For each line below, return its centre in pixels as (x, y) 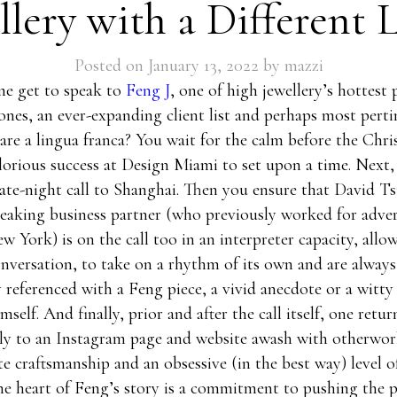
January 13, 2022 (203, 66)
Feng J (148, 90)
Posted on (111, 66)
